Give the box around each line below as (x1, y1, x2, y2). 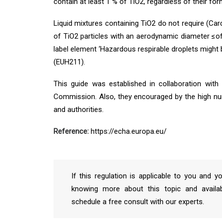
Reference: (54, 127, 89, 136)
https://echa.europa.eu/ (89, 127, 166, 136)
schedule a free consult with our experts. (71, 197, 204, 206)
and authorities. (54, 105, 104, 114)
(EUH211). (54, 57, 85, 66)
